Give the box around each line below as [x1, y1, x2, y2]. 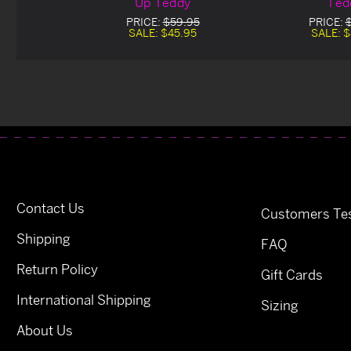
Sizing [261, 297, 299, 314]
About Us [16, 322, 73, 339]
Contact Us [16, 200, 85, 217]
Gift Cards [261, 266, 323, 284]
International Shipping [16, 291, 151, 309]
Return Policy [16, 261, 98, 278]
